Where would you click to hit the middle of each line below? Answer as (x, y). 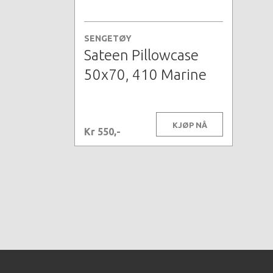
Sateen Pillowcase (141, 55)
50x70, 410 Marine (145, 75)
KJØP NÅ (190, 125)
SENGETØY (108, 39)
